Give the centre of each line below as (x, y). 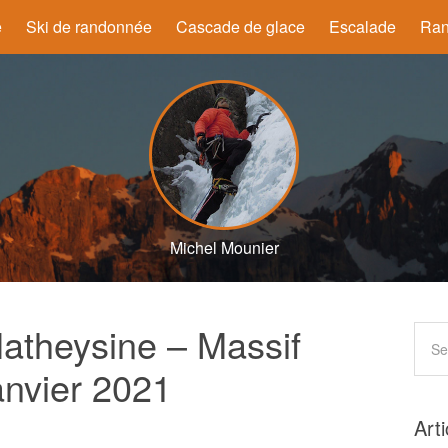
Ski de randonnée (89, 26)
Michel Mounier (224, 247)
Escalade (362, 26)
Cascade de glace (240, 26)
